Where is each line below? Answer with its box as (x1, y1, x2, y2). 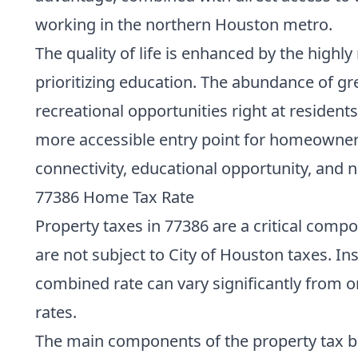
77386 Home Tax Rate (35, 185, 194, 208)
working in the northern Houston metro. (35, 13, 332, 35)
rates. (35, 300, 77, 323)
